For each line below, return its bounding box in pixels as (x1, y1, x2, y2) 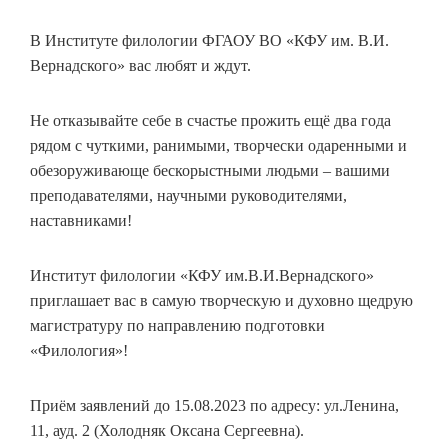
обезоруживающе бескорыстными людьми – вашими (30, 162, 390, 179)
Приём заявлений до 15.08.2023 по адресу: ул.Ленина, (30, 397, 399, 414)
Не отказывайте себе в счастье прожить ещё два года (30, 112, 391, 129)
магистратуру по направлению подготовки (30, 317, 325, 334)
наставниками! (30, 212, 132, 229)
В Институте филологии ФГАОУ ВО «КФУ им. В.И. (30, 32, 389, 49)
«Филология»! (30, 342, 128, 359)
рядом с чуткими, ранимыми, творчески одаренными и (30, 137, 407, 154)
